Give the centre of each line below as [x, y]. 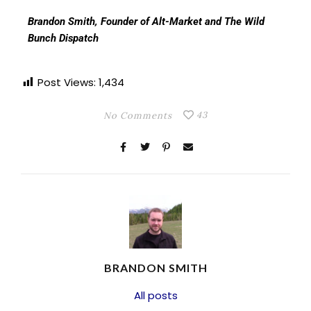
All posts [155, 296]
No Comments [137, 116]
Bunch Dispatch [63, 39]
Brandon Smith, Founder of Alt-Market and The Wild [146, 22]
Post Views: [67, 83]
